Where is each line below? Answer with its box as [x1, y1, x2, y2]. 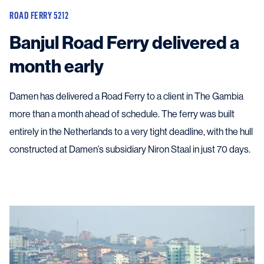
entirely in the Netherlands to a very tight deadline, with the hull [9, 126, 253, 137]
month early [9, 55, 104, 77]
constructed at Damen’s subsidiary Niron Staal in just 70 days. [9, 143, 250, 155]
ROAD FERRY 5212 [9, 9, 69, 21]
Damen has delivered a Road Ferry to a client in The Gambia [9, 90, 243, 102]
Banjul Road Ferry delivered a [9, 32, 239, 54]
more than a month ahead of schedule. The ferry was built [9, 108, 235, 120]
